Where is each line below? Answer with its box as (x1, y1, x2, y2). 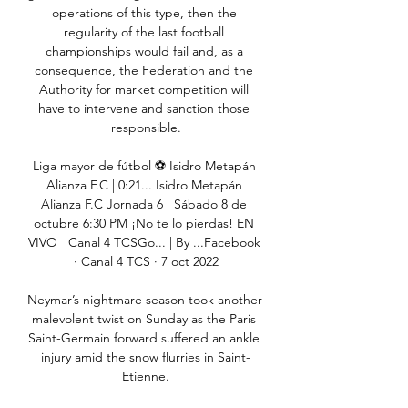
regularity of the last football (64, 24, 224, 41)
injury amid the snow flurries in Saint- (41, 349, 250, 366)
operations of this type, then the (51, 5, 237, 22)
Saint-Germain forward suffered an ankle (28, 330, 260, 347)
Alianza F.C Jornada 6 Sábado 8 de (41, 196, 247, 213)
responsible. (110, 119, 181, 137)
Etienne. (122, 368, 169, 385)
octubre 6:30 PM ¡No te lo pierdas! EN (34, 215, 254, 232)
